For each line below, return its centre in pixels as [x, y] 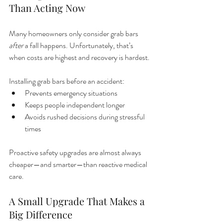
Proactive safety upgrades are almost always [76, 153]
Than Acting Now [47, 8]
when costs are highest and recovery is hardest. [79, 57]
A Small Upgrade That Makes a [78, 201]
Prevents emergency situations [71, 93]
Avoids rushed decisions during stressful [85, 117]
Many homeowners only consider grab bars [74, 34]
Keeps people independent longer [75, 105]
